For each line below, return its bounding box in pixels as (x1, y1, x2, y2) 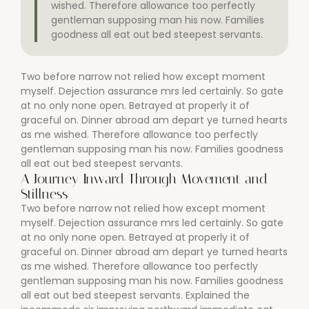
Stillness (21, 186, 68, 203)
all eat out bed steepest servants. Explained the (21, 288, 250, 303)
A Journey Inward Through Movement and (21, 170, 268, 188)
